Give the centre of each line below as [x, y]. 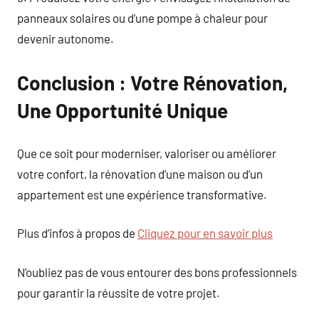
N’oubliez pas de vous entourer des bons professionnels [157, 272]
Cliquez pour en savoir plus [205, 233]
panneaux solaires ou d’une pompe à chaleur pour [142, 18]
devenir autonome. [66, 38]
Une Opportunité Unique [122, 110]
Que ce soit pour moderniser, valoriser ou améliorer [147, 153]
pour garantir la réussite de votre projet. [119, 292]
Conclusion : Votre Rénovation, [152, 83]
